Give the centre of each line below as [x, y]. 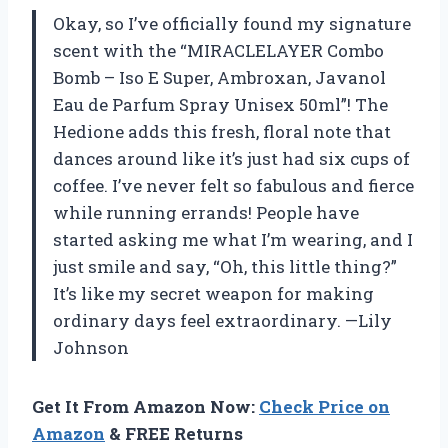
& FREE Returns [174, 433]
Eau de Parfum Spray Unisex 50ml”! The [220, 104]
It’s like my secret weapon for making [213, 293]
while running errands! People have [206, 212]
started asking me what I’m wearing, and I [233, 239]
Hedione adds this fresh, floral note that [222, 131]
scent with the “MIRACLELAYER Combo [218, 50]
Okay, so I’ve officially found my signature [232, 23]
